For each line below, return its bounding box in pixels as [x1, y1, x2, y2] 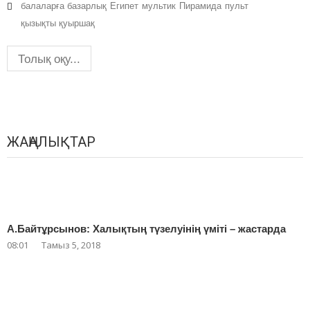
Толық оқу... [18, 53, 80, 66]
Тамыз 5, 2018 [42, 239, 100, 252]
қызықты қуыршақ [21, 18, 95, 29]
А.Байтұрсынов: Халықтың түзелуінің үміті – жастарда [7, 223, 286, 235]
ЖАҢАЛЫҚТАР [7, 134, 95, 151]
